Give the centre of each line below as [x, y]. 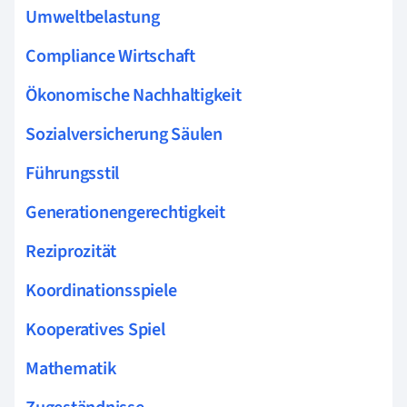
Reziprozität [71, 251]
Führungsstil [73, 173]
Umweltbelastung [93, 17]
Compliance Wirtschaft [110, 56]
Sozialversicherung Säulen [124, 134]
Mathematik [71, 368]
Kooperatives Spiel [95, 329]
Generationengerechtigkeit [125, 212]
